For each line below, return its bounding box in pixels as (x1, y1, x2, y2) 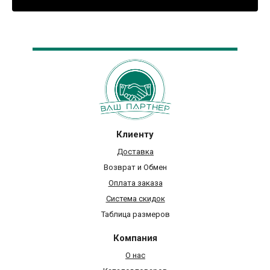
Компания (113, 233, 157, 244)
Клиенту (116, 129, 154, 140)
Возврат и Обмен (104, 163, 167, 172)
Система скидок (105, 194, 165, 204)
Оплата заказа (108, 178, 163, 188)
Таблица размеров (101, 210, 170, 219)
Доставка (117, 147, 154, 157)
